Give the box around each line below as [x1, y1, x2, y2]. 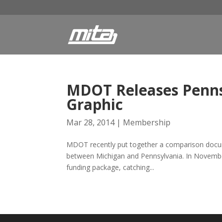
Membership [123, 117, 171, 128]
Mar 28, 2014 [66, 117, 115, 128]
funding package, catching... [66, 163, 155, 172]
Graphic [66, 95, 123, 114]
